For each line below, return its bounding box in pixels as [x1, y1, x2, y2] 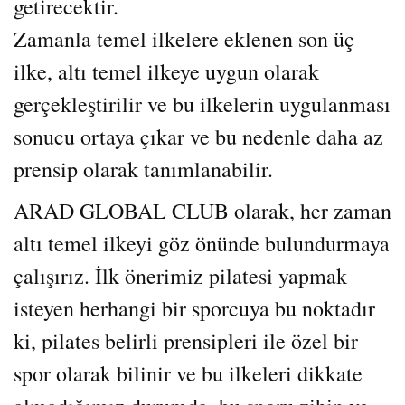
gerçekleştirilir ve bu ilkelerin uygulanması [14, 89, 391, 118]
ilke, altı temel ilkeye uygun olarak [14, 57, 319, 86]
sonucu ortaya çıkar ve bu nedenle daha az [14, 122, 383, 151]
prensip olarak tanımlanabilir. [14, 155, 273, 184]
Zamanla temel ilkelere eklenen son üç [14, 24, 354, 53]
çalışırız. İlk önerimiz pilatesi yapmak [14, 261, 347, 290]
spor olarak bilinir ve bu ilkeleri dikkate [14, 359, 363, 388]
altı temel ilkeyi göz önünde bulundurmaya [14, 229, 390, 258]
